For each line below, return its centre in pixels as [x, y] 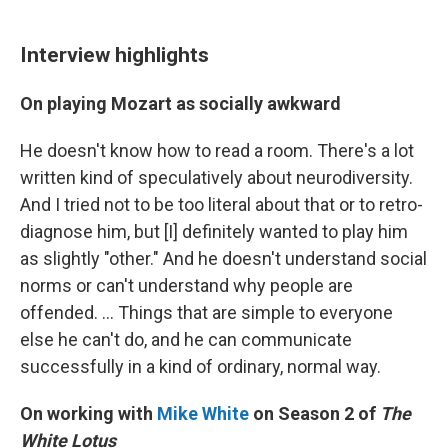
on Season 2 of [314, 413]
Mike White [203, 413]
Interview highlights [114, 54]
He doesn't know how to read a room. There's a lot [217, 150]
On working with [88, 413]
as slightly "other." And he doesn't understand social [223, 258]
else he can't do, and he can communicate [186, 339]
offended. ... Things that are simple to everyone [206, 312]
